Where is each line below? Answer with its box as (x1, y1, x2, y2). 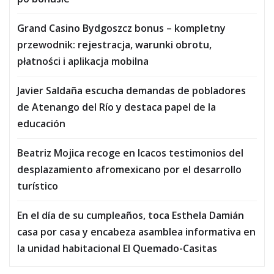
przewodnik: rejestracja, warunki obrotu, (17, 37, 212, 51)
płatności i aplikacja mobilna (17, 54, 149, 68)
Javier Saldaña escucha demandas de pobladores (17, 83, 246, 97)
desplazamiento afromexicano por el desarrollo (17, 162, 242, 176)
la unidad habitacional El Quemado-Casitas (17, 241, 220, 255)
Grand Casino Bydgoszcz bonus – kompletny (17, 21, 226, 35)
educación (17, 116, 65, 130)
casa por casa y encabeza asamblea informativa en (17, 224, 256, 239)
